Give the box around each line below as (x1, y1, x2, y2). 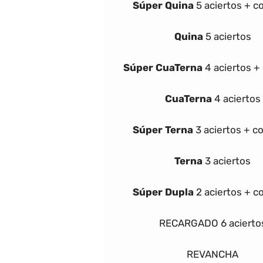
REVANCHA (187, 248, 238, 260)
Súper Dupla (132, 186, 194, 198)
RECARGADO (159, 217, 218, 229)
